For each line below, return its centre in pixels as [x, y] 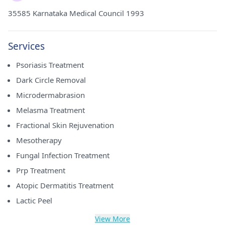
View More [113, 219]
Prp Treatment [41, 170]
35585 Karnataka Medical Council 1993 [76, 13]
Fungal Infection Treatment [63, 155]
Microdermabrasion [50, 95]
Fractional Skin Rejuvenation [65, 125]
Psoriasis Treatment [50, 65]
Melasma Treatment [50, 110]
